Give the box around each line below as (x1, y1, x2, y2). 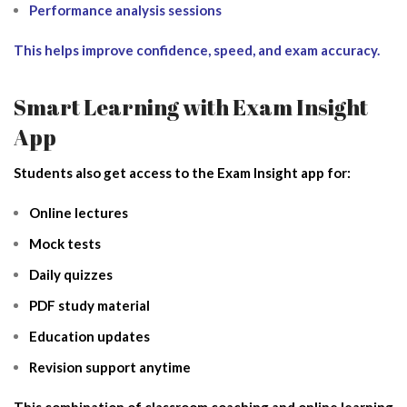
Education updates (29, 327, 150, 344)
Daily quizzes (29, 265, 113, 283)
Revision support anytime (29, 358, 191, 375)
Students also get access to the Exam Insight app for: (14, 164, 351, 181)
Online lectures (29, 203, 128, 221)
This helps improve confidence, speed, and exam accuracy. (14, 41, 380, 58)
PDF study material (29, 296, 150, 313)
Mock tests (29, 234, 101, 252)
